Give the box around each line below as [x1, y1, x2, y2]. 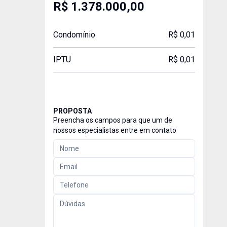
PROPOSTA [53, 107, 92, 115]
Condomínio [53, 30, 95, 40]
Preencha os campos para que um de [53, 116, 172, 124]
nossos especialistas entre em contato [53, 126, 176, 134]
